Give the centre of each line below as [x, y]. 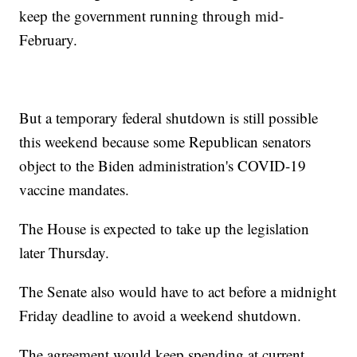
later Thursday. [65, 253]
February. [49, 40]
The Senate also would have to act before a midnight [178, 292]
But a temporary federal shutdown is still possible [169, 118]
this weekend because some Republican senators [165, 142]
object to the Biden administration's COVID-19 [163, 166]
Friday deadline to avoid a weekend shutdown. [161, 316]
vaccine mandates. [75, 190]
